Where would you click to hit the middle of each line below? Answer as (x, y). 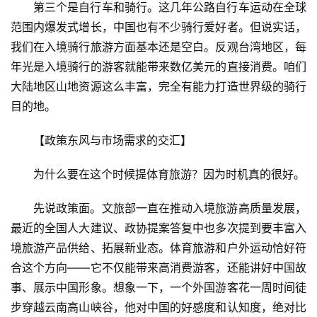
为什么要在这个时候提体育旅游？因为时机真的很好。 (169, 174)
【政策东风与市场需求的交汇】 (113, 140)
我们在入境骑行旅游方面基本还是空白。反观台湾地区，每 (158, 47)
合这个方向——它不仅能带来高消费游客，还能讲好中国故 (158, 268)
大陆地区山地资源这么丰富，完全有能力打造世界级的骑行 (158, 87)
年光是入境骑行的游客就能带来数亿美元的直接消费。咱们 (158, 67)
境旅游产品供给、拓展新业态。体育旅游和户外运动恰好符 (158, 248)
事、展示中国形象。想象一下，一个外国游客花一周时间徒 (158, 288)
